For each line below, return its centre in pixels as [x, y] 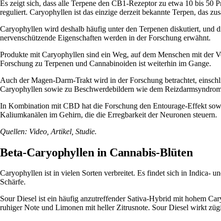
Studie [85, 131]
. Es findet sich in [161, 173]
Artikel [61, 131]
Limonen [69, 208]
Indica [199, 173]
